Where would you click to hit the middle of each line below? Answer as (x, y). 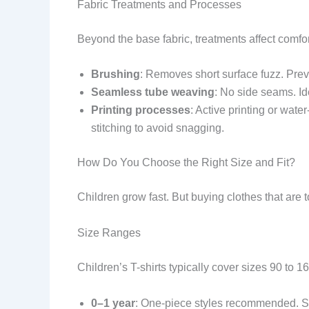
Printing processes (141, 110)
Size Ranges (109, 232)
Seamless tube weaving (153, 92)
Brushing (116, 74)
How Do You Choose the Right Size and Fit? (186, 163)
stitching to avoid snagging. (158, 128)
